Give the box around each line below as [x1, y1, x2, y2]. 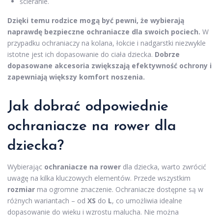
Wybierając [7, 162, 44, 171]
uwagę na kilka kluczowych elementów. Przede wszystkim [7, 173, 191, 183]
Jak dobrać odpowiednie [7, 99, 168, 114]
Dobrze [155, 50, 180, 59]
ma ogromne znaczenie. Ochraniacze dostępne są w [35, 185, 203, 194]
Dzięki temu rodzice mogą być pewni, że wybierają [7, 16, 184, 25]
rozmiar [7, 185, 35, 194]
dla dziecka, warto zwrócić [121, 162, 206, 171]
